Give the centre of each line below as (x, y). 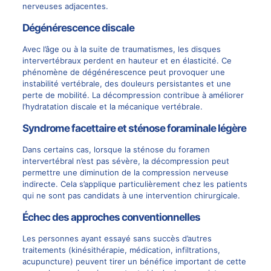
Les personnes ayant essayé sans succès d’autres (117, 239)
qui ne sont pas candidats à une (84, 196)
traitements (44, 250)
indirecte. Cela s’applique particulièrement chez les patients (135, 184)
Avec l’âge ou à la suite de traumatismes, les (106, 49)
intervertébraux (51, 61)
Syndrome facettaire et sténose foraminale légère (134, 129)
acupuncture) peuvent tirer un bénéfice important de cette (134, 262)
